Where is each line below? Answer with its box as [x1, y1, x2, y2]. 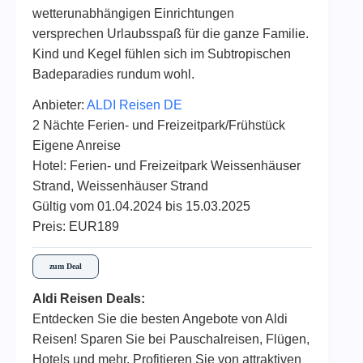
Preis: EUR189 [32, 219, 119, 233]
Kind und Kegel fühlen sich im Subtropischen [32, 47, 291, 61]
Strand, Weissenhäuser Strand [32, 178, 208, 193]
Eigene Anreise [32, 138, 121, 152]
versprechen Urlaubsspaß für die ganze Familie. [32, 27, 309, 41]
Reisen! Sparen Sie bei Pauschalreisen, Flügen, [32, 332, 310, 347]
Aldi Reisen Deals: [32, 292, 145, 306]
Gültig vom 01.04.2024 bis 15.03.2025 [32, 199, 250, 213]
